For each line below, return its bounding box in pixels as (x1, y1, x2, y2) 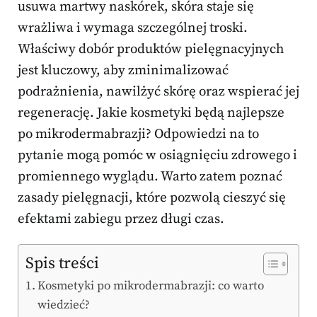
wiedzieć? (38, 297, 91, 313)
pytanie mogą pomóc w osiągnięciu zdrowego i (18, 147, 297, 164)
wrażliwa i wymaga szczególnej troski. (18, 20, 248, 37)
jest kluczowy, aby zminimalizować (18, 62, 229, 79)
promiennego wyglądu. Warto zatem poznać (18, 168, 282, 185)
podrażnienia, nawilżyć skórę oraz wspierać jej (18, 83, 299, 100)
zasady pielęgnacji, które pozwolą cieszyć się (18, 190, 286, 207)
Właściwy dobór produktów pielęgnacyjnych (18, 41, 284, 58)
